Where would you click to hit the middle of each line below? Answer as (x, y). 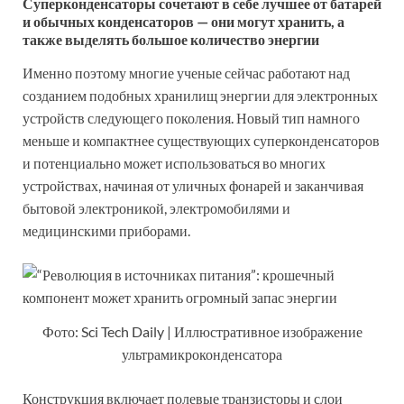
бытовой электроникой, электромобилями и (156, 208)
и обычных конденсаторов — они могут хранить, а (184, 21)
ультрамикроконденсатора (202, 354)
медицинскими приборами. (106, 231)
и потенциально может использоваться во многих (174, 163)
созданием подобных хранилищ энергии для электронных (200, 96)
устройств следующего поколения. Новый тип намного (191, 118)
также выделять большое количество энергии (171, 39)
